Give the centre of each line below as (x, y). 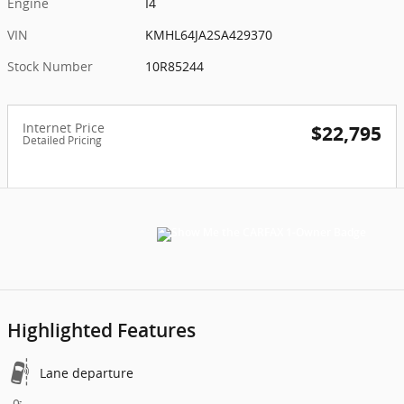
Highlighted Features (101, 330)
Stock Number (50, 66)
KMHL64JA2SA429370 (209, 34)
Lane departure (87, 372)
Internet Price (64, 127)
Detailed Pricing (62, 140)
